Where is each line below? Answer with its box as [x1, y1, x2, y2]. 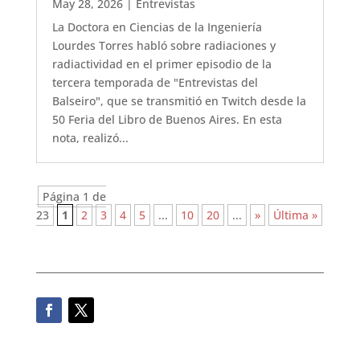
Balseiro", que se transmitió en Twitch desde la [51, 93, 306, 109]
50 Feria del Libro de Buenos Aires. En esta [51, 112, 282, 128]
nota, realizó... [51, 130, 129, 146]
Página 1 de [42, 189, 106, 205]
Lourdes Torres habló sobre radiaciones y [51, 38, 276, 54]
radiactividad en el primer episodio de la [51, 56, 272, 72]
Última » [272, 207, 317, 223]
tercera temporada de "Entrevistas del [51, 75, 258, 91]
